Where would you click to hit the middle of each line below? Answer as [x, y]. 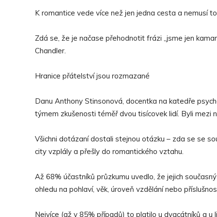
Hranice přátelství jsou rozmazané [92, 76]
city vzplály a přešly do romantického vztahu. [109, 151]
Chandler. [50, 51]
